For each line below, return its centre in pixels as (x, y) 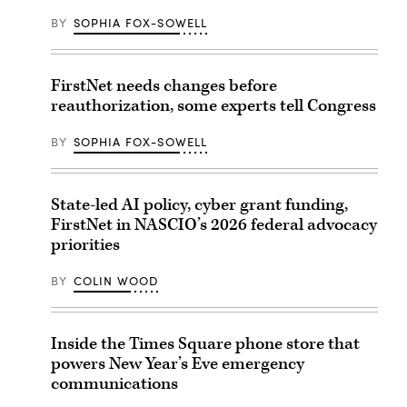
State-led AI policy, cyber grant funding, (199, 204)
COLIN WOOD (116, 280)
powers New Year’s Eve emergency (178, 363)
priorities (85, 244)
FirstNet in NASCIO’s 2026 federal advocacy (214, 224)
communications (114, 383)
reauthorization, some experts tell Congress (213, 105)
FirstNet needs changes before (164, 85)
